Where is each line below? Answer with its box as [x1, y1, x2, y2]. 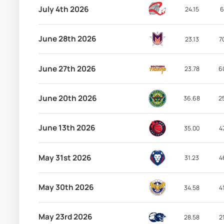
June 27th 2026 [38, 63, 96, 74]
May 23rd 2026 [38, 211, 92, 222]
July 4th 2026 [38, 3, 89, 14]
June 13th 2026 [38, 122, 95, 133]
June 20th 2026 [38, 92, 97, 103]
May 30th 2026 [38, 182, 94, 192]
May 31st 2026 [38, 152, 91, 163]
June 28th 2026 [38, 33, 96, 44]
